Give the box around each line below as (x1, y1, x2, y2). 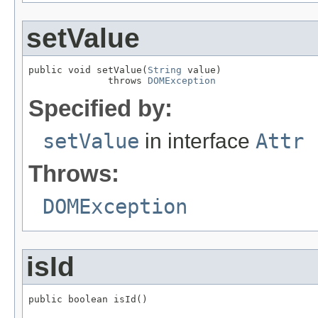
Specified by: (28, 95, 172, 122)
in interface (139, 129, 256, 153)
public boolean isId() (28, 294, 148, 305)
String (148, 65, 182, 76)
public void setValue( (28, 65, 148, 76)
